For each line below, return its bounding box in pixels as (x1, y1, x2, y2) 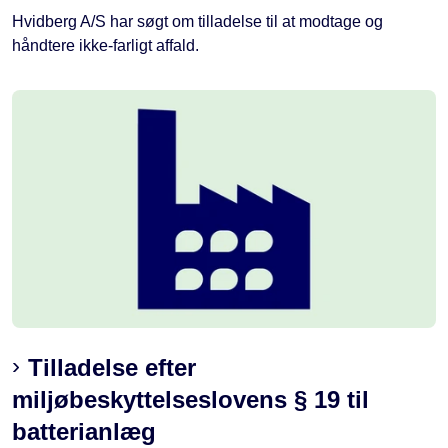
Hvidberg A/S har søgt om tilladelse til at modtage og (12, 12, 383, 30)
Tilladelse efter (28, 354, 196, 382)
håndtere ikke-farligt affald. (12, 36, 199, 54)
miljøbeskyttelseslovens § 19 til (12, 386, 369, 414)
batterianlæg (12, 418, 156, 446)
